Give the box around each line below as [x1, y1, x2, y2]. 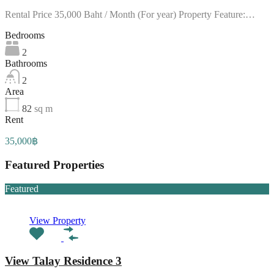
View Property [29, 215, 86, 226]
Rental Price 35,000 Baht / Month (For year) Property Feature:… [5, 9, 255, 20]
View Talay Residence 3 [5, 254, 122, 268]
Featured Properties [5, 158, 104, 171]
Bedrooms [5, 30, 45, 41]
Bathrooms [5, 58, 47, 69]
